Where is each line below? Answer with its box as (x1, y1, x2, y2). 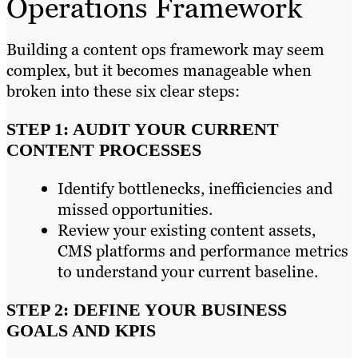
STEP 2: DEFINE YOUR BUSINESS (6, 300, 287, 320)
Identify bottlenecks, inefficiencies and (58, 177, 332, 199)
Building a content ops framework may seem (6, 38, 324, 60)
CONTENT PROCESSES (6, 139, 201, 160)
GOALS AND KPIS (6, 320, 156, 341)
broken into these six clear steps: (6, 80, 240, 101)
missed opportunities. (58, 198, 213, 220)
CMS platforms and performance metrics (58, 240, 348, 261)
